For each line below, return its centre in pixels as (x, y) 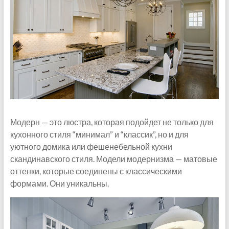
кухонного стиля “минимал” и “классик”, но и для (99, 134)
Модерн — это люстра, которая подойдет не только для (112, 122)
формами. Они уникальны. (59, 183)
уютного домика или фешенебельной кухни (91, 146)
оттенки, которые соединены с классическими (96, 171)
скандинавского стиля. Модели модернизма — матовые (113, 158)
